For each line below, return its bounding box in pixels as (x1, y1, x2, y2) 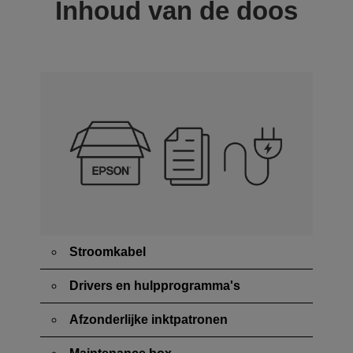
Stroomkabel (69, 244, 146, 258)
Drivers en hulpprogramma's (69, 278, 240, 292)
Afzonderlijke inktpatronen (69, 312, 228, 326)
